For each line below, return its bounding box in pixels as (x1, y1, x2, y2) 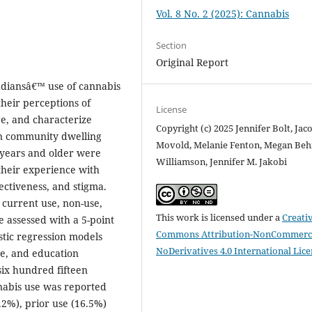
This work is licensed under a (156, 210, 283, 224)
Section (156, 39, 187, 52)
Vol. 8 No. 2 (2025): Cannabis (156, 7, 290, 21)
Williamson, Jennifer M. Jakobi (156, 155, 288, 168)
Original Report (156, 56, 229, 70)
